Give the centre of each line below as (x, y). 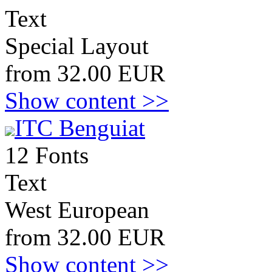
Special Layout (77, 46)
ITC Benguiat (80, 128)
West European (77, 210)
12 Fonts (47, 155)
